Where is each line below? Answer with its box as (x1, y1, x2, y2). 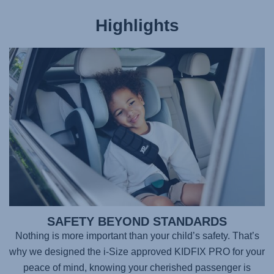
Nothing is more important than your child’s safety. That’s (15, 230, 259, 241)
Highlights (95, 16, 179, 35)
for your (230, 246, 265, 257)
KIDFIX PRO (174, 246, 230, 257)
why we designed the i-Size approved (9, 246, 174, 257)
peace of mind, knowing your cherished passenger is (23, 262, 251, 273)
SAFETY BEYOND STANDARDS (47, 214, 227, 228)
